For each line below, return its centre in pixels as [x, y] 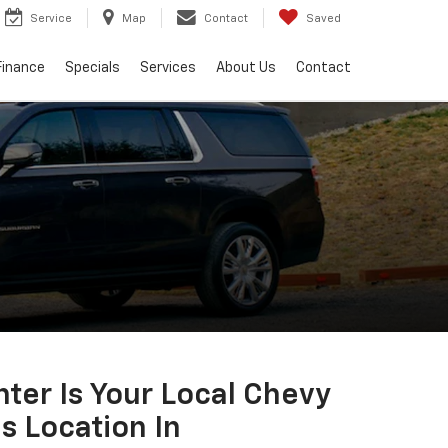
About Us [246, 68]
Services [168, 68]
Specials [92, 68]
